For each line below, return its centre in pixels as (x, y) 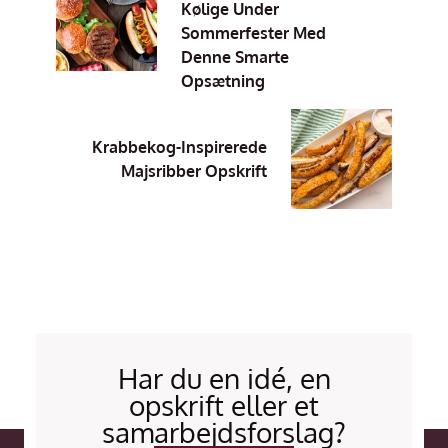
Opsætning (222, 80)
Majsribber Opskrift (194, 170)
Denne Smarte (234, 56)
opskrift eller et (224, 405)
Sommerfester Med (253, 32)
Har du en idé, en (224, 378)
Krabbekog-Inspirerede (180, 146)
